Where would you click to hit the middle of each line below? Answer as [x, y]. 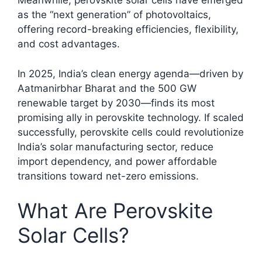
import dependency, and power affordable [117, 161]
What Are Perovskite [115, 211]
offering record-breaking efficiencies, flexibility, [128, 30]
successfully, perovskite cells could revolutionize [131, 132]
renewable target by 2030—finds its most [116, 103]
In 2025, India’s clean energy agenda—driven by [130, 73]
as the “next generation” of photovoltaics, [114, 15]
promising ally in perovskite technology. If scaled [131, 117]
